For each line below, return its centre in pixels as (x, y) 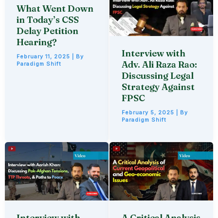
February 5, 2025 (149, 113)
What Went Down (55, 9)
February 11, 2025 (45, 57)
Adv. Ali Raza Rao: (159, 65)
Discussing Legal (157, 76)
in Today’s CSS (48, 20)
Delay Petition (48, 31)
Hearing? (37, 42)
